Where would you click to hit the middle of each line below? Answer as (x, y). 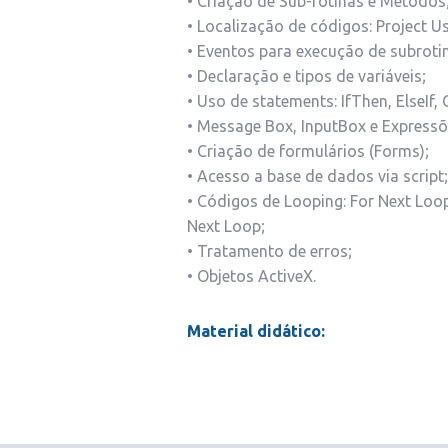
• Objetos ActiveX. (251, 276)
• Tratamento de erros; (269, 251)
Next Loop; (226, 226)
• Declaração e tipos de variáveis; (306, 76)
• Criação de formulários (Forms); (308, 151)
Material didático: (256, 331)
